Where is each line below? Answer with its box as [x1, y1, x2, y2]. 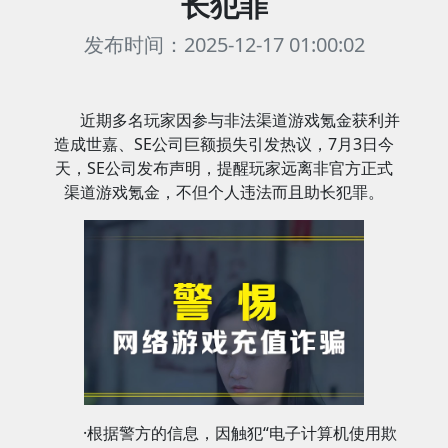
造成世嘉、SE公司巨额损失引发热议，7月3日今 [54, 133, 394, 155]
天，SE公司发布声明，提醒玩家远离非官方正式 [55, 157, 393, 179]
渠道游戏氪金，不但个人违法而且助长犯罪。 [64, 181, 384, 203]
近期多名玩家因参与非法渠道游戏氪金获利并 [80, 109, 400, 131]
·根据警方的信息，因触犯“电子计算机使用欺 [83, 421, 397, 444]
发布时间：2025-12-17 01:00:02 [83, 31, 365, 58]
